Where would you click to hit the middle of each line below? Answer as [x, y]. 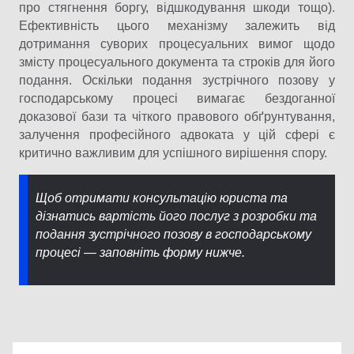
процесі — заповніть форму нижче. [140, 253]
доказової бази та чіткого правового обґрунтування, [177, 117]
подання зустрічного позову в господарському [173, 235]
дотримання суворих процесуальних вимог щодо [177, 44]
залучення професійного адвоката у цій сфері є [177, 135]
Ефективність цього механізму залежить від [177, 26]
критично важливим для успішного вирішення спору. [173, 153]
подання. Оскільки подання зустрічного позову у [177, 81]
